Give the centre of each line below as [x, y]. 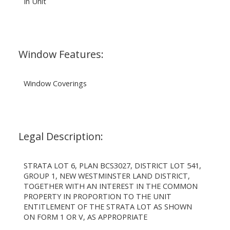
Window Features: [61, 54]
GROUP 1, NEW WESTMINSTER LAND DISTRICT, [107, 175]
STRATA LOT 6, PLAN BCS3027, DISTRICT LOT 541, [112, 165]
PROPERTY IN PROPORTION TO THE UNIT [97, 196]
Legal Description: [61, 136]
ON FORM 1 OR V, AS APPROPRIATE [85, 216]
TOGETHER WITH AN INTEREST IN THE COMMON [110, 186]
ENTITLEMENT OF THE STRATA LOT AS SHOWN [108, 206]
